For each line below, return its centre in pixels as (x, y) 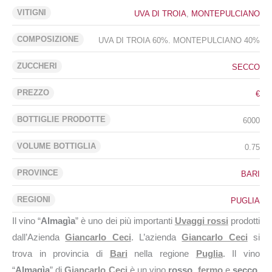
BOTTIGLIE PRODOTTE (61, 119)
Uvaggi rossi (201, 221)
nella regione (161, 253)
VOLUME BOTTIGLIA (56, 146)
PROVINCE (38, 173)
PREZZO (33, 93)
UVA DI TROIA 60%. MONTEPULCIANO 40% (179, 40)
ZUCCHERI (37, 66)
